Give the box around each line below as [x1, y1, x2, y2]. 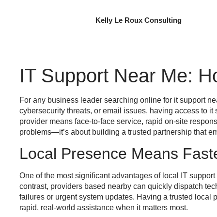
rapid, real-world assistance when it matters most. [19, 203, 188, 212]
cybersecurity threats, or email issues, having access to [19, 107, 209, 115]
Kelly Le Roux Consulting [95, 16, 182, 24]
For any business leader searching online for [19, 96, 174, 104]
